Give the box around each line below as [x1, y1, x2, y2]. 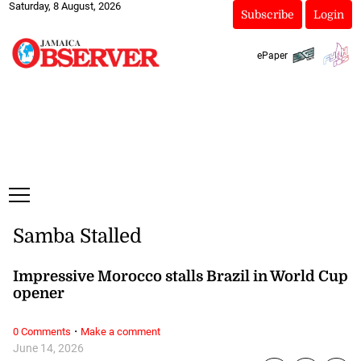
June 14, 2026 [12, 342, 84, 356]
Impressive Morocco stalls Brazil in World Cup [12, 267, 349, 284]
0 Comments [12, 326, 71, 338]
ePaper [256, 49, 288, 61]
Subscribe [240, 8, 294, 21]
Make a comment [80, 326, 160, 338]
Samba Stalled [12, 225, 142, 248]
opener [12, 284, 64, 301]
